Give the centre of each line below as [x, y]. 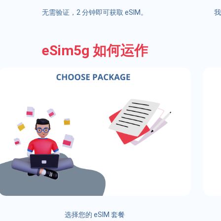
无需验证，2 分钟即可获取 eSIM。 [94, 12]
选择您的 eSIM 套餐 [94, 215]
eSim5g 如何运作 [95, 50]
